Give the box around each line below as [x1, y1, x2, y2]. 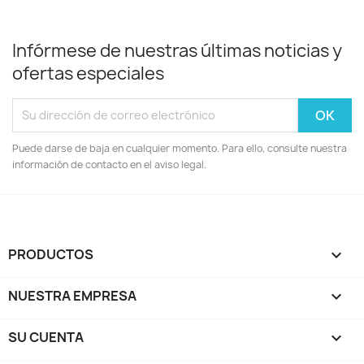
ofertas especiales [12, 61, 164, 85]
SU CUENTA [8, 327, 84, 346]
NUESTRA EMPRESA [8, 286, 136, 305]
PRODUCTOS [8, 245, 93, 263]
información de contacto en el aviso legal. [12, 157, 206, 171]
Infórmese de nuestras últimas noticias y [12, 38, 342, 63]
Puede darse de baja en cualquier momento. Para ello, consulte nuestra [12, 141, 347, 155]
